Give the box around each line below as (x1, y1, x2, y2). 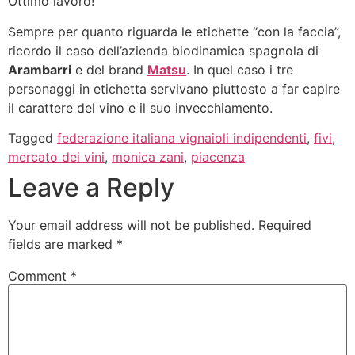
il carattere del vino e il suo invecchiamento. (8, 99, 273, 116)
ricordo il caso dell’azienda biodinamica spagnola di (8, 42, 319, 59)
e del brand (71, 61, 147, 78)
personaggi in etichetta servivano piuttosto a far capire (8, 80, 340, 97)
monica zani (112, 149, 184, 166)
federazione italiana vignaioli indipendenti (57, 130, 307, 147)
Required (258, 217, 311, 234)
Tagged (8, 130, 57, 147)
